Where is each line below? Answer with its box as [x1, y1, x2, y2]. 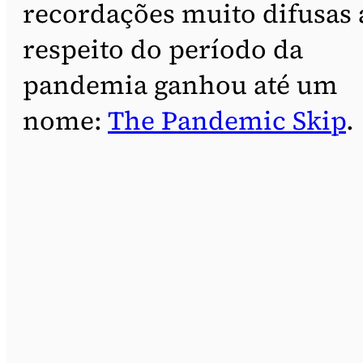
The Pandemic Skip [108, 102, 346, 139]
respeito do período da [23, 31, 303, 67]
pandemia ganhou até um [23, 66, 338, 103]
